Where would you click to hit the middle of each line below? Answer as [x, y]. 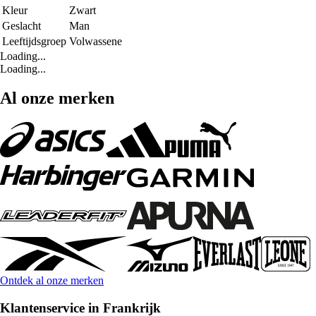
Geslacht [22, 25]
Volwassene [96, 41]
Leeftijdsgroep [34, 41]
